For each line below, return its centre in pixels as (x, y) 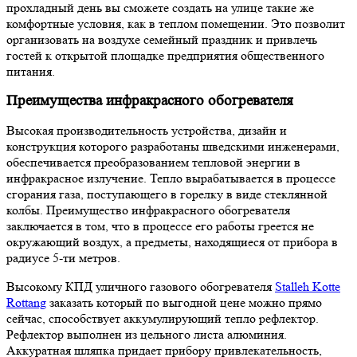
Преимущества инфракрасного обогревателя (152, 101)
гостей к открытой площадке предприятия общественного (165, 56)
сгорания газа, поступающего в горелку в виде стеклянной (167, 194)
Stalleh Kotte (308, 287)
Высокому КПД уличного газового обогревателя (141, 287)
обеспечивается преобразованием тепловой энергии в (153, 163)
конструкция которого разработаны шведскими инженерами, (173, 147)
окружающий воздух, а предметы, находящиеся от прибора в (172, 242)
